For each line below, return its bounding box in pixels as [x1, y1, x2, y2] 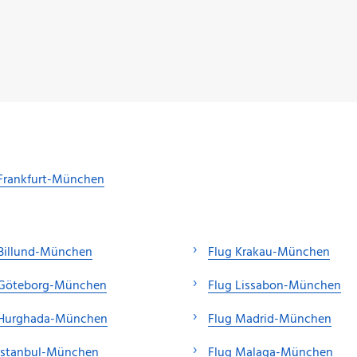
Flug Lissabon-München [208, 275, 341, 296]
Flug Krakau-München [208, 241, 330, 263]
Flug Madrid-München [208, 308, 331, 330]
